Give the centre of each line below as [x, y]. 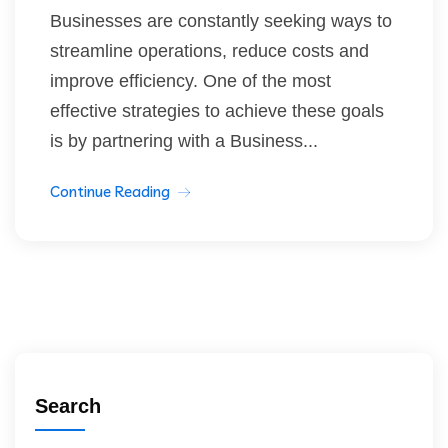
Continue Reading [110, 192]
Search [68, 406]
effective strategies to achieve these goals [217, 111]
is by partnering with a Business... [184, 141]
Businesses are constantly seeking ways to [221, 21]
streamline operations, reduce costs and [209, 51]
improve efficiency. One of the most [190, 81]
